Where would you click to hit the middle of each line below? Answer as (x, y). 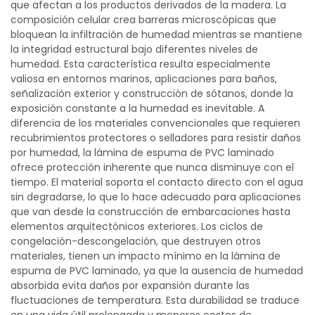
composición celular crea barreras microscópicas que (143, 20)
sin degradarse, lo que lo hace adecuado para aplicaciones (156, 197)
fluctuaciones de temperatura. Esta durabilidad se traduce (155, 300)
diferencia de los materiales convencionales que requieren (155, 123)
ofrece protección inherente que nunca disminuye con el (152, 167)
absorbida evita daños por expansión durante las (130, 285)
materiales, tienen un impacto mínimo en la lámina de (146, 256)
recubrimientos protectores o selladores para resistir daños (156, 138)
